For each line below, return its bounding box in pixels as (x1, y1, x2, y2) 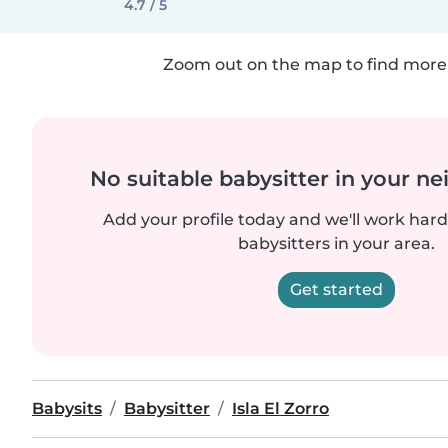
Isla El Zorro (232, 399, 329, 418)
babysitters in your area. (237, 234, 435, 253)
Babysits (32, 399, 102, 418)
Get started (289, 280, 383, 299)
